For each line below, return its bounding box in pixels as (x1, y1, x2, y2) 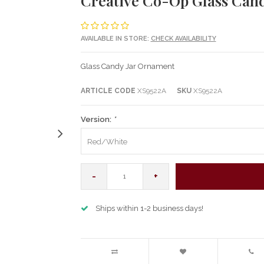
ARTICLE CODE (80, 86, 136, 95)
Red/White (87, 137, 127, 146)
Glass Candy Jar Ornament (80, 61, 174, 71)
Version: (80, 114, 113, 124)
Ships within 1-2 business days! (95, 203, 203, 213)
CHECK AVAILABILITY (150, 34, 216, 42)
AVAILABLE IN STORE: (80, 34, 151, 42)
